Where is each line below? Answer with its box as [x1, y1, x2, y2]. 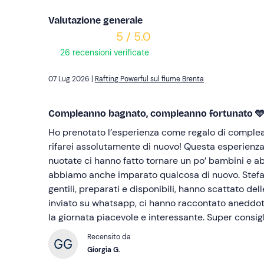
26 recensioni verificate [58, 47, 149, 58]
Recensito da [87, 232, 131, 242]
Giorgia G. [113, 245, 120, 255]
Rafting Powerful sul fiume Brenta [95, 74, 204, 84]
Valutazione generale [48, 15, 143, 27]
